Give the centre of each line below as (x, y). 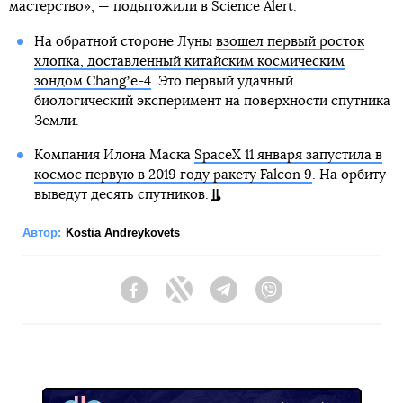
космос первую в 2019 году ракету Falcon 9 (173, 175)
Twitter (211, 298)
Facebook (176, 298)
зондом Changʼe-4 (92, 81)
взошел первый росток (290, 41)
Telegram (264, 298)
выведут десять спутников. (121, 194)
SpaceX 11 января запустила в (288, 155)
